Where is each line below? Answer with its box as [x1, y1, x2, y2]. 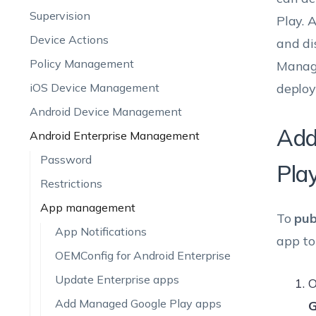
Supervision [29, 8, 90, 23]
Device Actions [29, 32, 109, 47]
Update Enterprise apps [54, 272, 179, 286]
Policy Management [29, 56, 134, 71]
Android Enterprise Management [29, 128, 200, 142]
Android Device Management [29, 104, 182, 119]
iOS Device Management [29, 80, 159, 95]
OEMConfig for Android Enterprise [54, 248, 231, 262]
